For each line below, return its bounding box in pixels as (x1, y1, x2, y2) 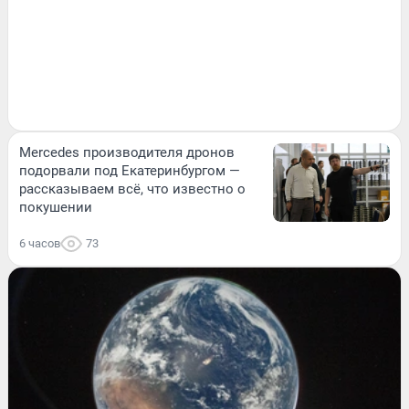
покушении (19, 199, 92, 216)
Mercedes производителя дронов (19, 144, 235, 162)
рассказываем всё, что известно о (19, 181, 246, 198)
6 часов (19, 236, 60, 250)
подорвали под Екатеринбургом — (19, 163, 240, 180)
